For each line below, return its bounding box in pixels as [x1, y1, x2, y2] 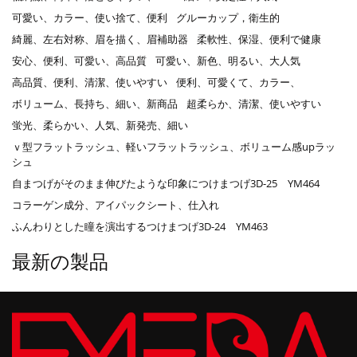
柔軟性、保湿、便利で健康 [197, 31, 321, 46]
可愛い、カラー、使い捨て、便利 [12, 10, 167, 25]
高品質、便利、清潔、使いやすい [12, 74, 167, 89]
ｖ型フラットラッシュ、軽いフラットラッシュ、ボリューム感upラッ [12, 139, 335, 154]
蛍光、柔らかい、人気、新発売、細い [12, 117, 188, 132]
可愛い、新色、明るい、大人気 [155, 53, 300, 68]
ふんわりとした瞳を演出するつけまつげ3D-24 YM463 [12, 218, 268, 233]
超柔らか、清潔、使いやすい [186, 96, 321, 111]
